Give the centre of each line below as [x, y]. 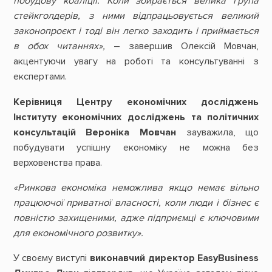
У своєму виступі [51, 258]
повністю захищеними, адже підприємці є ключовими [136, 218]
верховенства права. [59, 162]
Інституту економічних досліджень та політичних [136, 117]
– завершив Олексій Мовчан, [182, 46]
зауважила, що [218, 132]
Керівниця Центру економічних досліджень [136, 102]
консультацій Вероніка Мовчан [94, 132]
